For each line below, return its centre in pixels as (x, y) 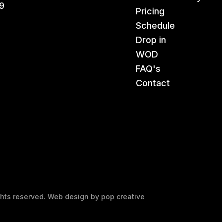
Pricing (150, 11)
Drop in (151, 40)
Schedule (155, 25)
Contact (153, 83)
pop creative (123, 196)
